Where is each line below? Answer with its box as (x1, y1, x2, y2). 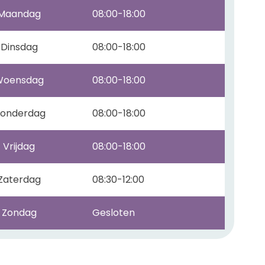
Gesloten (92, 206, 135, 219)
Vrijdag (3, 140, 35, 153)
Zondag (1, 206, 37, 219)
